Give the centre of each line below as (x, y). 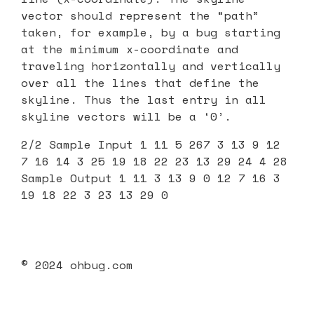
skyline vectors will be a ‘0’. (126, 116)
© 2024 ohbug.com (77, 265)
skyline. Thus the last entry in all (144, 99)
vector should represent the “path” (140, 15)
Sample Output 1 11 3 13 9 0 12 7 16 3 (151, 178)
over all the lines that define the (140, 82)
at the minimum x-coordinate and (130, 49)
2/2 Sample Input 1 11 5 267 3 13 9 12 (151, 144)
